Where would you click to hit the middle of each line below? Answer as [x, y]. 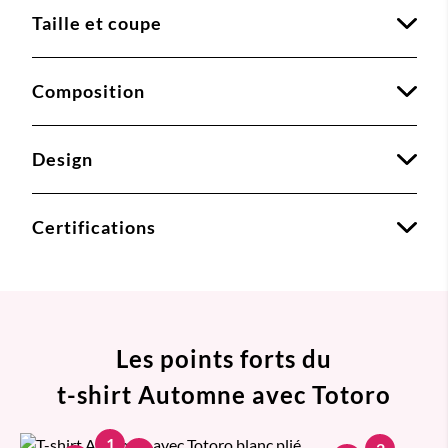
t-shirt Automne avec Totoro [224, 395]
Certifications [93, 227]
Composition [88, 91]
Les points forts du [224, 359]
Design [62, 159]
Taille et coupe [96, 23]
